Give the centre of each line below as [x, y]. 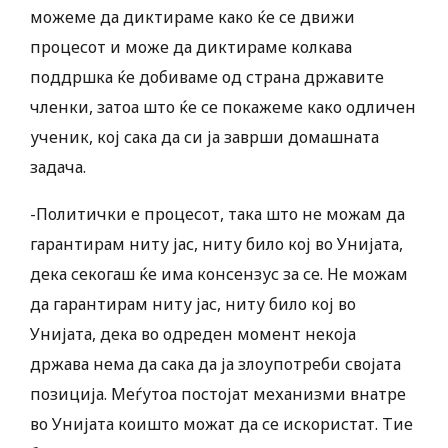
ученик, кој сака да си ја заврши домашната [204, 137]
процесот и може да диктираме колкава [191, 47]
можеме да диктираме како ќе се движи [192, 17]
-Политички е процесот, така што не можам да [217, 214]
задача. [58, 167]
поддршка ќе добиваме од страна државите [207, 77]
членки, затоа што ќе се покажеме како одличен [223, 107]
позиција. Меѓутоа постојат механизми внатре [218, 394]
